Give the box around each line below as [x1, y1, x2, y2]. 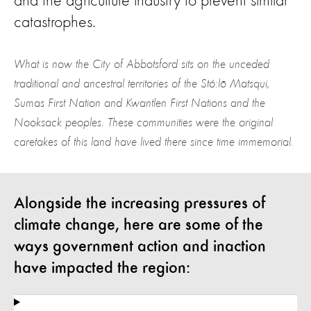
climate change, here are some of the [14, 217, 263, 234]
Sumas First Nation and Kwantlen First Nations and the [14, 96, 265, 110]
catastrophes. [14, 14, 96, 31]
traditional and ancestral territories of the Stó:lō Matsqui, [14, 77, 270, 90]
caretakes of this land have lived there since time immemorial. [14, 135, 294, 149]
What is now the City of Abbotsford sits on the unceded [14, 58, 269, 71]
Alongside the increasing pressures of [14, 195, 265, 212]
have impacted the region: [14, 260, 190, 277]
